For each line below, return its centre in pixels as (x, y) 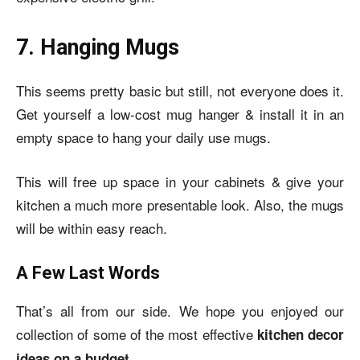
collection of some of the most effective (137, 333)
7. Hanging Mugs (98, 47)
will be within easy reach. (92, 227)
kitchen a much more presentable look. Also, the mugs (180, 204)
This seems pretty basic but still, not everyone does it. (180, 90)
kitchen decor (300, 334)
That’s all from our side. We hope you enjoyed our (180, 310)
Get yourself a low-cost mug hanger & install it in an (180, 113)
